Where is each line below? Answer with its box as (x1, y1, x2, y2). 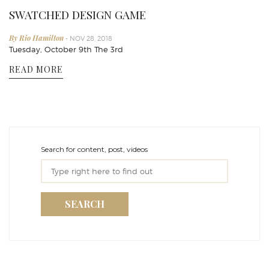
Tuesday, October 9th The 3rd (9, 44, 123, 55)
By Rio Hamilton (9, 33, 65, 43)
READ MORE (9, 64, 63, 76)
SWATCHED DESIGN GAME (9, 7, 146, 23)
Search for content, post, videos (41, 145, 148, 154)
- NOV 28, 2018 (65, 34, 112, 43)
